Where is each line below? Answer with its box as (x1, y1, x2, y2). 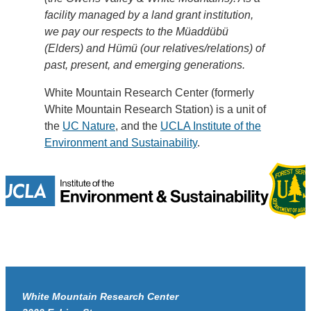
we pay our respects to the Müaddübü (44, 25, 228, 37)
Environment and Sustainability (44, 136, 197, 149)
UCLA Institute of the (160, 119, 261, 132)
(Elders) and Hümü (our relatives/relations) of (44, 42, 264, 54)
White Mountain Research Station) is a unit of (44, 103, 266, 115)
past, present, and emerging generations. (44, 58, 245, 71)
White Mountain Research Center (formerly (44, 86, 254, 99)
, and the (115, 119, 160, 132)
